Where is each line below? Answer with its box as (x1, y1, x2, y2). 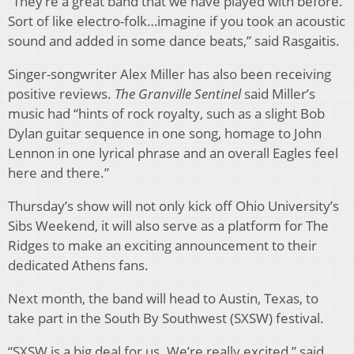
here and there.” (8, 163, 109, 182)
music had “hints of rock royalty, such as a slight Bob (8, 104, 325, 122)
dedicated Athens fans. (8, 255, 149, 274)
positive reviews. (8, 84, 115, 103)
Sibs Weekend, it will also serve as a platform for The (8, 216, 329, 235)
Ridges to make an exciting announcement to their (8, 235, 317, 254)
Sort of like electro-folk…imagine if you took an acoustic (8, 11, 345, 30)
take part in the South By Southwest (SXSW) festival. (8, 308, 324, 327)
